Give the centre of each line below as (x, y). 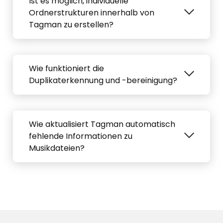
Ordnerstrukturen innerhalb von (92, 13)
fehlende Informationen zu (81, 136)
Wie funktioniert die (66, 69)
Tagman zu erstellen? (71, 25)
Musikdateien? (57, 148)
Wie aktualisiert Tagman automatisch (102, 124)
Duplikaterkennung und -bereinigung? (103, 81)
